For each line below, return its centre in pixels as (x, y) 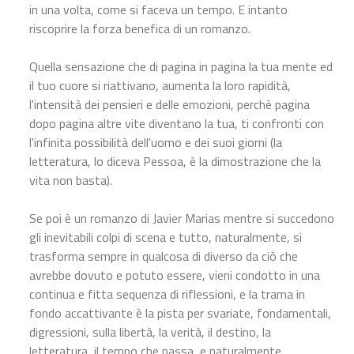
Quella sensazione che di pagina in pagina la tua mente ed (181, 66)
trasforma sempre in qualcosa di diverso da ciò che (164, 256)
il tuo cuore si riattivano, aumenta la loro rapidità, (160, 85)
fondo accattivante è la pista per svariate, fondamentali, (180, 313)
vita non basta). (71, 180)
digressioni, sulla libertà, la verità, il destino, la (150, 331)
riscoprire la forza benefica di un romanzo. (140, 28)
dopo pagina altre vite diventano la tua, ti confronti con (177, 123)
